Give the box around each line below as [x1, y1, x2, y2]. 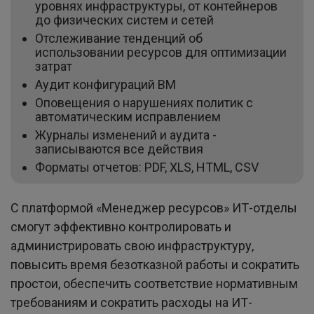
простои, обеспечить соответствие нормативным [11, 276, 298, 292]
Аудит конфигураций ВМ [35, 76, 176, 92]
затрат [35, 58, 72, 74]
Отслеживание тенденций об [35, 30, 203, 46]
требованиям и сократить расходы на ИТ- [11, 295, 252, 310]
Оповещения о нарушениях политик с [35, 95, 253, 110]
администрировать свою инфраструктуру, [11, 238, 254, 254]
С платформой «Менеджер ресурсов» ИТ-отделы [11, 200, 297, 216]
